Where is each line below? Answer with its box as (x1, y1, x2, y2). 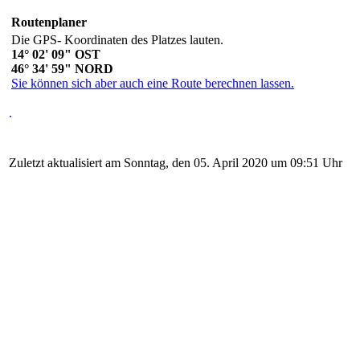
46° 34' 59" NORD (11, 62, 113, 76)
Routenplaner (11, 15, 87, 30)
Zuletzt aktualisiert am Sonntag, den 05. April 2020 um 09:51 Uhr (9, 156, 342, 170)
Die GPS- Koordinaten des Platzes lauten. (11, 33, 223, 47)
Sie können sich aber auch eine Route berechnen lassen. (11, 76, 294, 91)
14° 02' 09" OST (11, 47, 100, 62)
